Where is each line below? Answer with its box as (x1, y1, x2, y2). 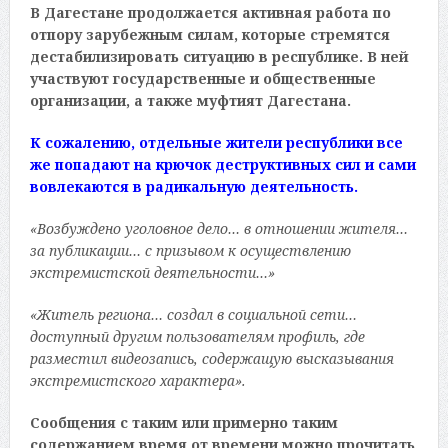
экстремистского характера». (29, 370, 246, 390)
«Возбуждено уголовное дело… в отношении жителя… (29, 218, 412, 238)
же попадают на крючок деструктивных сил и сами (29, 154, 416, 174)
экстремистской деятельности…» (29, 262, 275, 282)
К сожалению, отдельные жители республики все (29, 132, 403, 152)
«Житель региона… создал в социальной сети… (29, 304, 357, 324)
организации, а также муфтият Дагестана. (29, 90, 351, 110)
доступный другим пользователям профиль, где (29, 326, 365, 346)
